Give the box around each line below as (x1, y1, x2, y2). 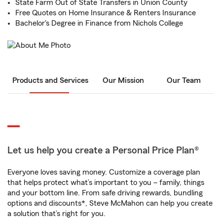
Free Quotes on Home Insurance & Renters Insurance (15, 9, 196, 17)
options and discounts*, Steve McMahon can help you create (7, 199, 213, 208)
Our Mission (103, 76, 144, 85)
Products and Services (12, 76, 88, 85)
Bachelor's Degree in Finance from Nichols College (15, 19, 183, 27)
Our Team (166, 76, 201, 85)
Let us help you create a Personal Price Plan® (7, 146, 199, 156)
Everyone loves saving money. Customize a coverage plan (7, 168, 200, 177)
